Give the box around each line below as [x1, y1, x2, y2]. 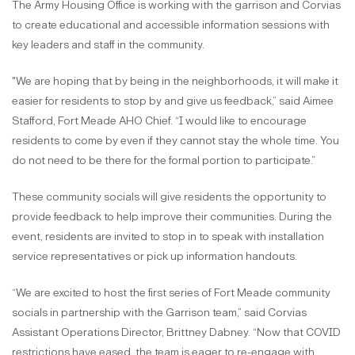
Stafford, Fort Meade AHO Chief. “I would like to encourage [12, 114, 307, 128]
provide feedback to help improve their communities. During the [12, 210, 332, 224]
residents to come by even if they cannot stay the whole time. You [12, 134, 339, 148]
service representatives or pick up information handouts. [12, 250, 297, 264]
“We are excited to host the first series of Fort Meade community [12, 286, 330, 300]
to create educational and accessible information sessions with [12, 18, 330, 32]
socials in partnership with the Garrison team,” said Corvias [12, 306, 307, 320]
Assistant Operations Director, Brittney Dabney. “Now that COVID [12, 326, 341, 340]
